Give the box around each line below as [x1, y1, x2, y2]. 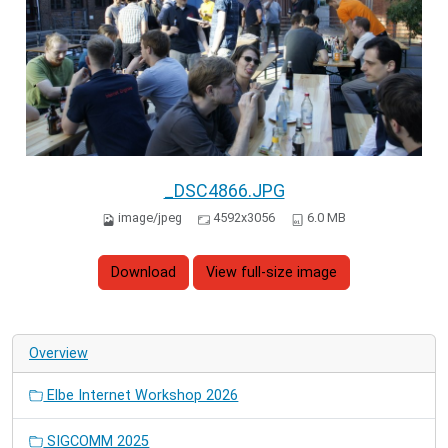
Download [111, 264, 176, 282]
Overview [29, 344, 88, 362]
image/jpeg [117, 209, 182, 225]
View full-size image [206, 264, 337, 282]
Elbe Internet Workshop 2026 [43, 386, 239, 404]
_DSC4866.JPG [163, 179, 285, 201]
